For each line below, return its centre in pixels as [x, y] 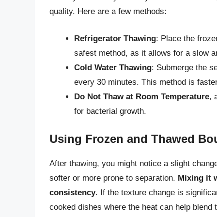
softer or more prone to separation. [114, 178]
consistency [72, 193]
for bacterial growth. [110, 111]
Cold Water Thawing [113, 67]
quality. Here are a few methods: [108, 12]
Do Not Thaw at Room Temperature [142, 96]
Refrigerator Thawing [115, 38]
